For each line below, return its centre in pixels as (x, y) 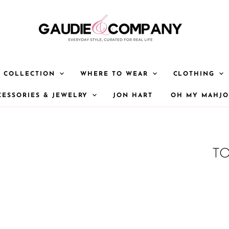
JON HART (133, 96)
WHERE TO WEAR (116, 74)
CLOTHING (196, 74)
